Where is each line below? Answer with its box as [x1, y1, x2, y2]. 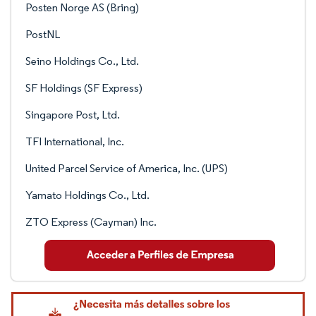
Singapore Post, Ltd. [25, 108, 120, 121]
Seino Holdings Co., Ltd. [25, 54, 139, 68]
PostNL [25, 28, 60, 41]
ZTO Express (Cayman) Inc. [25, 215, 157, 229]
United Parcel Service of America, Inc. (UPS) [25, 162, 228, 175]
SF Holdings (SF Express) [25, 81, 142, 95]
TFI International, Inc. [25, 135, 124, 148]
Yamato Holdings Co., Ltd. [25, 188, 150, 202]
